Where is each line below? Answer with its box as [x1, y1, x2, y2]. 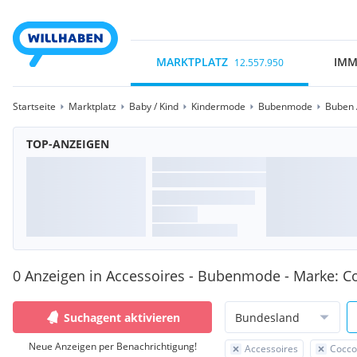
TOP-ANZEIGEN [26, 136, 109, 151]
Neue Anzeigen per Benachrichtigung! [28, 339, 197, 353]
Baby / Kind [129, 100, 178, 113]
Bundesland [235, 309, 300, 325]
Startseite [13, 100, 56, 113]
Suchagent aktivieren [64, 309, 180, 325]
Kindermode [191, 100, 245, 113]
